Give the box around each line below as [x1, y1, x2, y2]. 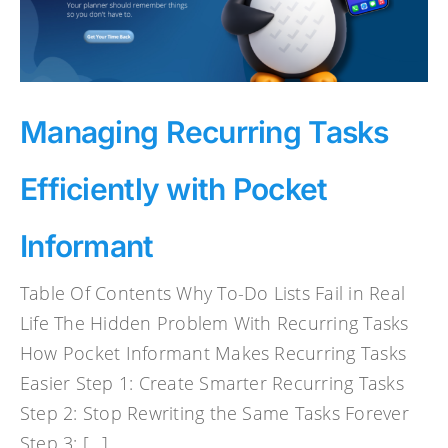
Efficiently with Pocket [20, 170, 328, 207]
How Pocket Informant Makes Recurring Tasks [20, 340, 407, 365]
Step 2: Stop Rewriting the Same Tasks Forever [20, 400, 409, 425]
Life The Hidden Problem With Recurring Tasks [20, 310, 409, 335]
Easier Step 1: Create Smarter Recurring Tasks [20, 370, 404, 395]
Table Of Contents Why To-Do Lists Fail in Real [20, 280, 406, 305]
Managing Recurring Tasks [20, 113, 389, 150]
